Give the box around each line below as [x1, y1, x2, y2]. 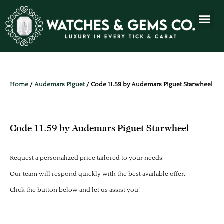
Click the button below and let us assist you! [10, 186, 140, 194]
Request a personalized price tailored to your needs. [10, 154, 164, 162]
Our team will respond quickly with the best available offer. [10, 170, 185, 178]
